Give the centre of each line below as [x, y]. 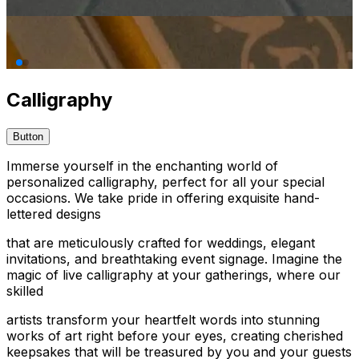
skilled [25, 290]
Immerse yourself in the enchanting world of [142, 165]
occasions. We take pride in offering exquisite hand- [163, 198]
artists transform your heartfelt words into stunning [163, 319]
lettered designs [54, 214]
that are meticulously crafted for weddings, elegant [161, 242]
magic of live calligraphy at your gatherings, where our [173, 274]
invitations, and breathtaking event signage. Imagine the [174, 258]
